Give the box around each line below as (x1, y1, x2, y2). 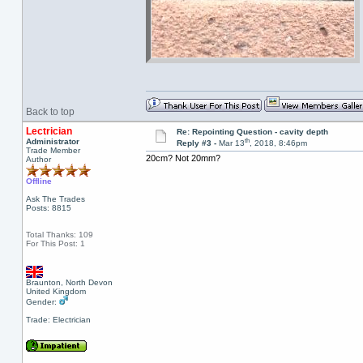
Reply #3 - (176, 139, 219, 148)
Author (25, 155, 51, 164)
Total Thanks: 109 (25, 230, 93, 239)
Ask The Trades (25, 194, 85, 203)
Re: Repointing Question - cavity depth (176, 127, 328, 136)
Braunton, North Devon (25, 278, 113, 287)
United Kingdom (25, 287, 86, 296)
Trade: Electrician (25, 315, 91, 324)
